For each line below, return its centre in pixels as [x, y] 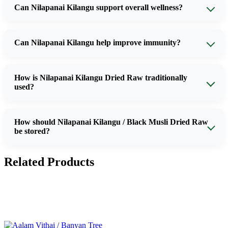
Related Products [49, 162]
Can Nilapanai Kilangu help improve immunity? [97, 42]
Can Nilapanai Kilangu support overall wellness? [98, 7]
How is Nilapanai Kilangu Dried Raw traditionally [101, 77]
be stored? [32, 131]
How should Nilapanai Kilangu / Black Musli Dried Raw [111, 122]
